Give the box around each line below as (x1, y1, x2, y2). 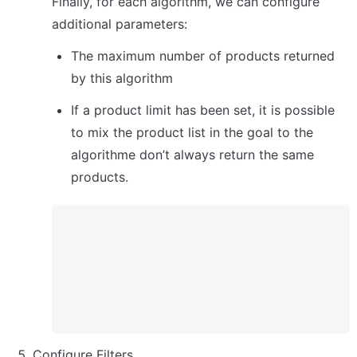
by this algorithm (71, 69, 173, 86)
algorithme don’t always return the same (71, 146, 314, 163)
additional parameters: (52, 15, 187, 32)
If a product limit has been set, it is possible (71, 101, 335, 118)
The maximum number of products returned (71, 47, 335, 64)
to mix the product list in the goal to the (71, 124, 313, 140)
